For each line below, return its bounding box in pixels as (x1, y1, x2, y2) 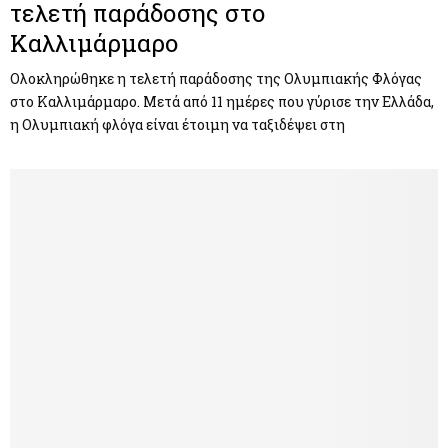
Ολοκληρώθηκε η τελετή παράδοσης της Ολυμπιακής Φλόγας (10, 68, 422, 88)
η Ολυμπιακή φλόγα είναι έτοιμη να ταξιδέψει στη (10, 114, 345, 134)
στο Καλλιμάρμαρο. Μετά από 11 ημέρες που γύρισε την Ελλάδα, (10, 91, 434, 111)
